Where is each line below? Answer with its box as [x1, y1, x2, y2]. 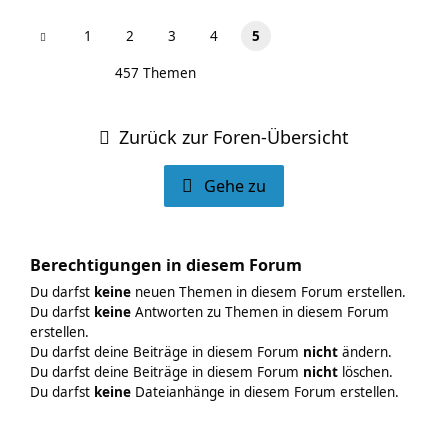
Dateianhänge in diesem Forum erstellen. [131, 383, 399, 401]
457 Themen [115, 64, 196, 82]
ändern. [338, 343, 392, 361]
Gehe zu [204, 175, 266, 197]
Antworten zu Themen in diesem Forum [131, 303, 389, 321]
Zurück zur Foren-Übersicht [119, 125, 349, 149]
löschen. [338, 363, 393, 381]
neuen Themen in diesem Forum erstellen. [131, 283, 406, 301]
